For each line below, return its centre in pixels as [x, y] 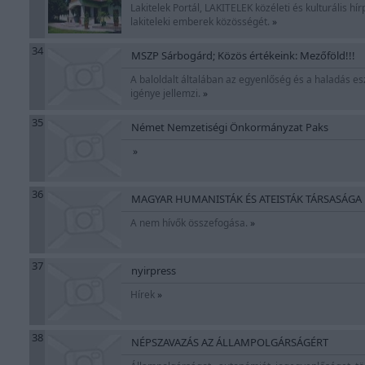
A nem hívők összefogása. [190, 223]
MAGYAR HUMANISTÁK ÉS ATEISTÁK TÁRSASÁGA [246, 199]
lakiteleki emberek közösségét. [201, 22]
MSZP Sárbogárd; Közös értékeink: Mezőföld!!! [243, 55]
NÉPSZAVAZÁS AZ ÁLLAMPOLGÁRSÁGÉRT [230, 342]
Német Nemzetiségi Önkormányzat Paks [230, 127]
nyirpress [154, 270]
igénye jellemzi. [167, 93]
